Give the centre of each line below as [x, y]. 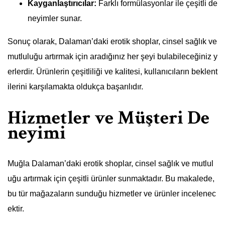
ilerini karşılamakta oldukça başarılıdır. [75, 87]
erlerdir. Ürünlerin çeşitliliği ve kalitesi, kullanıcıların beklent [113, 72]
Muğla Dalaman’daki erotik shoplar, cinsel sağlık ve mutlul [110, 164]
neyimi [37, 133]
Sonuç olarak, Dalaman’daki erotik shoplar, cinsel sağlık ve [112, 42]
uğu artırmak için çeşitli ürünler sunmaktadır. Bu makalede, [111, 179]
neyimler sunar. [55, 19]
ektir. [16, 209]
